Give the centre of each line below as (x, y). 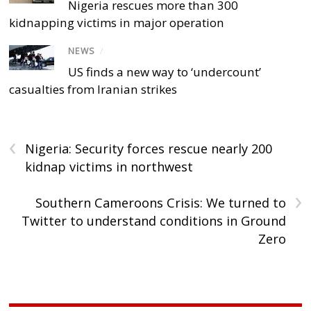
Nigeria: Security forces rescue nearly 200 (149, 149)
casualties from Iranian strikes (93, 90)
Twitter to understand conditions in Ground (153, 221)
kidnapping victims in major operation (117, 23)
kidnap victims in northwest (109, 167)
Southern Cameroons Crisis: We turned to (160, 203)
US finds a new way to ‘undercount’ (165, 72)
